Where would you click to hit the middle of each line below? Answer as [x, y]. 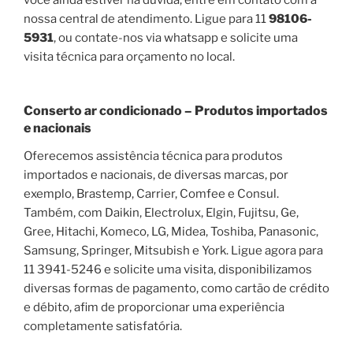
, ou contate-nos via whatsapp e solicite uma [176, 37]
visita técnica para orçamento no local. [129, 56]
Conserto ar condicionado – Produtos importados [176, 111]
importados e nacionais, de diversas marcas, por [156, 175]
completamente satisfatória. [103, 327]
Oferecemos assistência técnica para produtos [153, 156]
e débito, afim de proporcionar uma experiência [154, 308]
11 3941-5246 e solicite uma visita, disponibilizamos [168, 270]
